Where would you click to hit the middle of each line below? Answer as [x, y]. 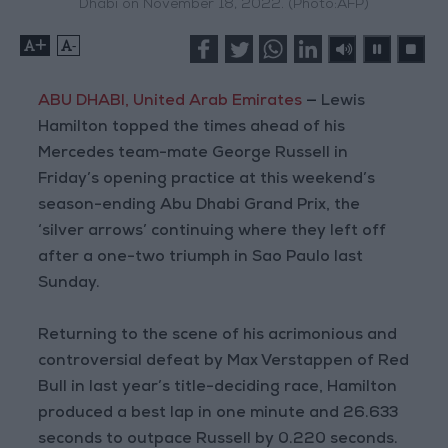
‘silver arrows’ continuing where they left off [212, 232]
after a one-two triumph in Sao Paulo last [201, 258]
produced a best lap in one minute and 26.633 [218, 414]
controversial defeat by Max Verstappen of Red [224, 362]
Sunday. [69, 284]
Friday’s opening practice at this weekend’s [207, 180]
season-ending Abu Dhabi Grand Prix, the [199, 206]
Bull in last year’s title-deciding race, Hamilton [218, 388]
